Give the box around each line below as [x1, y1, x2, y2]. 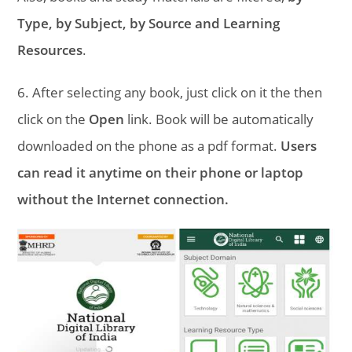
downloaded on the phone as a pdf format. [17, 136, 281, 155]
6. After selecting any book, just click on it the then [17, 82, 323, 101]
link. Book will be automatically [124, 109, 314, 128]
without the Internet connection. [17, 189, 229, 208]
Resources [17, 40, 83, 59]
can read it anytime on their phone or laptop [17, 163, 304, 181]
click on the [17, 109, 90, 128]
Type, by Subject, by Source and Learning [17, 13, 280, 32]
